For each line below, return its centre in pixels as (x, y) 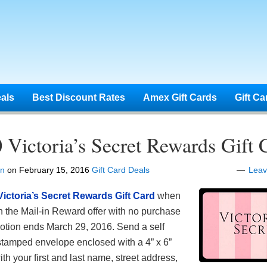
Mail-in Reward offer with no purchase (101, 211)
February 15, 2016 (54, 170)
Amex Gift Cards (180, 97)
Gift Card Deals (121, 170)
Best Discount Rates (79, 97)
